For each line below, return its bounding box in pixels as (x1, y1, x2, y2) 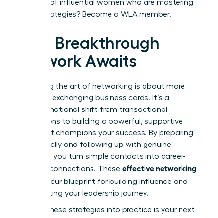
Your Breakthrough (18, 35, 160, 52)
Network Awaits (18, 53, 137, 70)
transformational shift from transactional (18, 106, 167, 114)
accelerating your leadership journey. (18, 189, 148, 198)
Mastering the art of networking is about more (18, 82, 185, 91)
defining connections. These (18, 165, 122, 173)
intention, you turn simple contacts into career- (18, 152, 186, 161)
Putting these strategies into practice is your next (18, 206, 195, 214)
